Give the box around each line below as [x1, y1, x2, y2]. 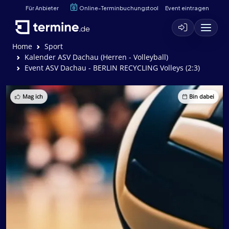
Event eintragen [165, 4, 209, 11]
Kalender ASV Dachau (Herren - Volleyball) [25, 52, 168, 62]
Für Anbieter [26, 4, 59, 11]
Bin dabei [189, 93, 214, 100]
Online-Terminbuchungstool [79, 4, 158, 11]
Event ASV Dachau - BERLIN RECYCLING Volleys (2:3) [25, 63, 200, 73]
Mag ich [22, 93, 43, 100]
